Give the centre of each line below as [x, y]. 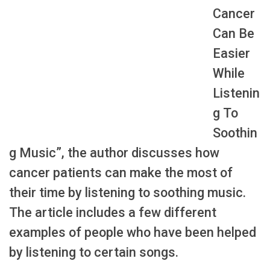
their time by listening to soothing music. [127, 193]
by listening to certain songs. [94, 253]
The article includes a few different [113, 213]
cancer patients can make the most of [121, 173]
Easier [231, 54]
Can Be [233, 34]
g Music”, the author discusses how [114, 153]
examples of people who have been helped [133, 233]
